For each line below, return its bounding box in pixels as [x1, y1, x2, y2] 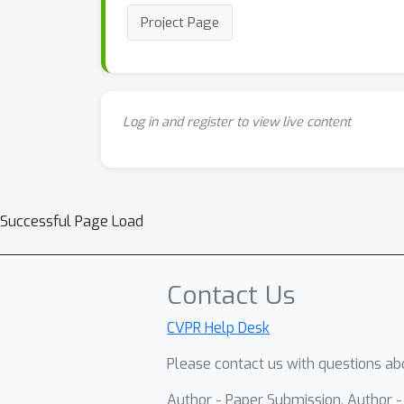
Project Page [141, 14, 219, 32]
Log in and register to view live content [123, 114, 351, 131]
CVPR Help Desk [167, 318, 271, 337]
